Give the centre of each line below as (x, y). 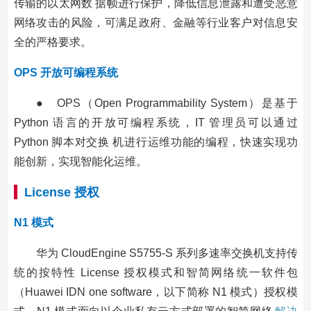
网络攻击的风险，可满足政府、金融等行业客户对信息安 (155, 22)
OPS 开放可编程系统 (66, 72)
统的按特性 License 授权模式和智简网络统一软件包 (155, 272)
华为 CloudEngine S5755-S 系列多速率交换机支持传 (167, 253)
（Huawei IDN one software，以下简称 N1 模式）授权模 (155, 292)
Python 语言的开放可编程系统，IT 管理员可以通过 (155, 122)
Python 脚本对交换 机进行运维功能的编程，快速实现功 (155, 142)
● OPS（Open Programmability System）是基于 (167, 103)
